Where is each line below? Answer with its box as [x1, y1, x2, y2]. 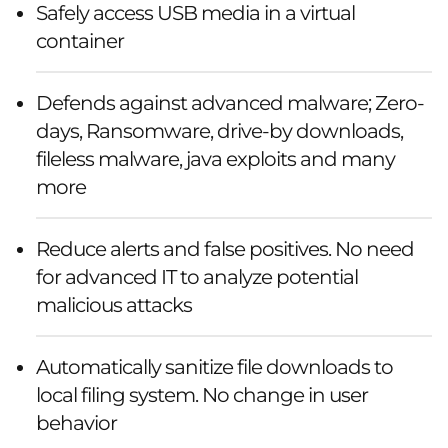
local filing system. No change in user [36, 383, 368, 407]
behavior [36, 411, 117, 435]
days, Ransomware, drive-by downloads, [36, 119, 403, 143]
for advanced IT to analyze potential [36, 265, 358, 289]
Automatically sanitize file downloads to [36, 355, 393, 379]
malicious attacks [36, 293, 192, 317]
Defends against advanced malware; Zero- [36, 91, 424, 115]
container [36, 29, 124, 53]
